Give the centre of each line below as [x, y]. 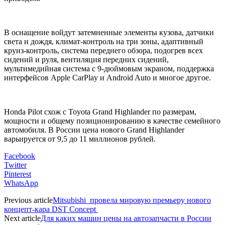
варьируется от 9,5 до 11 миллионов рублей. [80, 139]
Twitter [15, 165]
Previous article [28, 200]
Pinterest [18, 174]
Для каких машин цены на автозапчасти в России [126, 218]
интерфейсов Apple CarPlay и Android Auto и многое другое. [107, 77]
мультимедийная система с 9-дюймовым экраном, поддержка [109, 68]
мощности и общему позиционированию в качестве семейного [112, 121]
